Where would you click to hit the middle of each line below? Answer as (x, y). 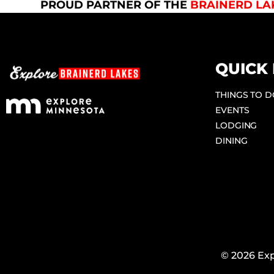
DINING (231, 140)
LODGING (236, 125)
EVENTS (232, 110)
